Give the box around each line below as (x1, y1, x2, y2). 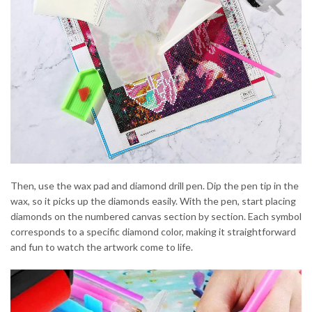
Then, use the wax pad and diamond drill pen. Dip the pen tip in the (10, 180, 299, 192)
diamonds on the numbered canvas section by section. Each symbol (10, 210, 302, 223)
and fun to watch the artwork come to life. (10, 241, 193, 253)
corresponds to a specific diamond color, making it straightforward (10, 226, 296, 238)
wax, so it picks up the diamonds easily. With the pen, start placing (10, 195, 296, 208)
